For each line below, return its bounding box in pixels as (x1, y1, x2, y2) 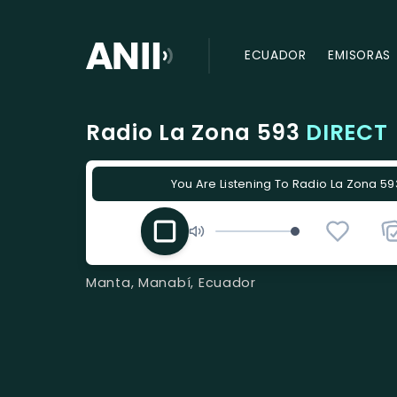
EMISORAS (328, 47, 391, 65)
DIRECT (306, 117, 388, 149)
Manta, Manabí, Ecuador (86, 273, 256, 292)
